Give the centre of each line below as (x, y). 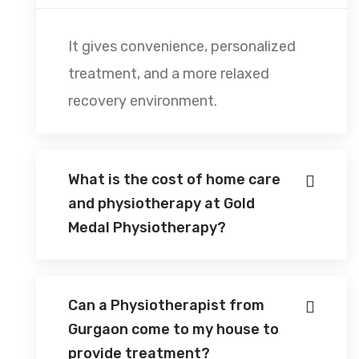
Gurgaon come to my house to (173, 329)
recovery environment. (143, 101)
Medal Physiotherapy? (147, 227)
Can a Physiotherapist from (166, 305)
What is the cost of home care (174, 179)
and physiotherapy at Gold (161, 203)
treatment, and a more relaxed (169, 73)
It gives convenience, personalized (182, 46)
